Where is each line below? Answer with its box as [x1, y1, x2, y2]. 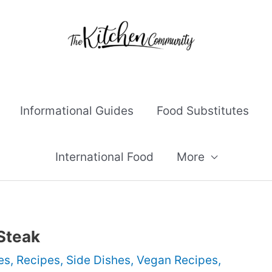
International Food [55, 150, 154, 164]
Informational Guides [20, 104, 134, 118]
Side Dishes [66, 253, 131, 267]
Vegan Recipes [137, 253, 218, 267]
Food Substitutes [157, 104, 249, 118]
